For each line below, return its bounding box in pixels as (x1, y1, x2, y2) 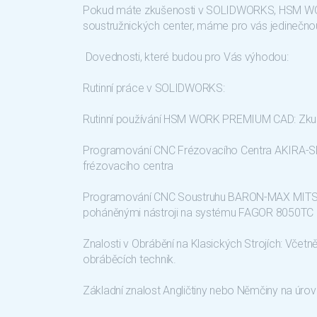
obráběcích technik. (83, 253, 176, 266)
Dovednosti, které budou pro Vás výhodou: (83, 50, 289, 64)
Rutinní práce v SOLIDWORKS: (83, 81, 228, 95)
